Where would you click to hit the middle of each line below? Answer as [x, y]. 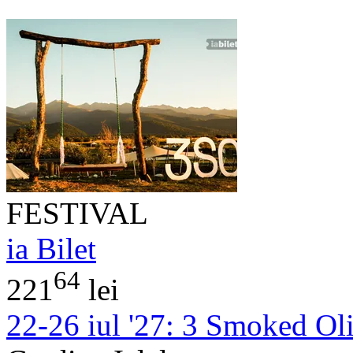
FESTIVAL [77, 213]
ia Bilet [51, 248]
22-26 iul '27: [90, 325]
